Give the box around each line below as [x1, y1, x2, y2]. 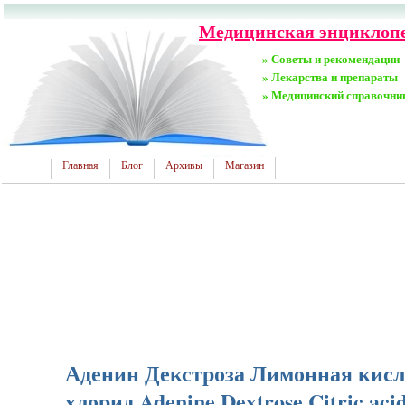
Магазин [225, 159, 264, 172]
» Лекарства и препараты [262, 68, 398, 85]
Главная [62, 159, 99, 172]
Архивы [165, 159, 202, 172]
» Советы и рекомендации [262, 50, 400, 67]
